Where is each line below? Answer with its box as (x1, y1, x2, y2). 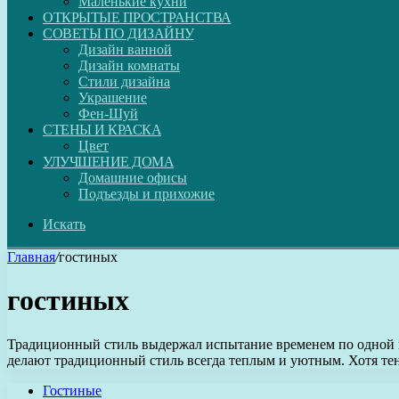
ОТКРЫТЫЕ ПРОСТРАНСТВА (43, 10, 232, 25)
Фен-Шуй (78, 106, 138, 121)
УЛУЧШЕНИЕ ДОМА (43, 154, 174, 169)
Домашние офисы (78, 170, 187, 185)
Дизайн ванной (78, 42, 172, 57)
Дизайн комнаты (78, 58, 180, 73)
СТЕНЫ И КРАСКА (43, 122, 161, 137)
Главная (7, 249, 55, 265)
